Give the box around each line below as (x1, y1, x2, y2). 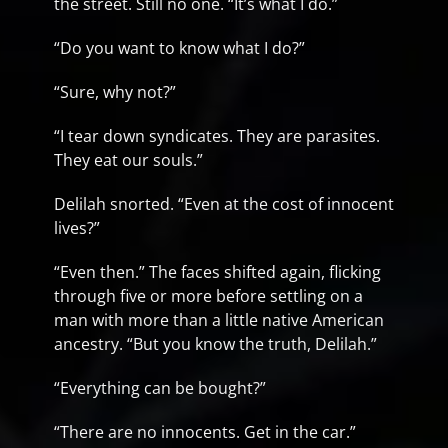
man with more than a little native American (54, 309, 384, 331)
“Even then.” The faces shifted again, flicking (54, 261, 381, 283)
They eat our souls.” (54, 149, 203, 171)
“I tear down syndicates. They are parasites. (54, 125, 380, 147)
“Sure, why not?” (54, 81, 176, 103)
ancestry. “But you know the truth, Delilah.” (54, 333, 377, 355)
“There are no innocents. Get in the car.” (54, 421, 356, 443)
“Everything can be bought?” (54, 377, 266, 399)
